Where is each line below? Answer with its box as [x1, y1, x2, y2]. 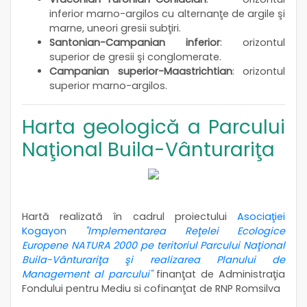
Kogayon [22, 223, 66, 238]
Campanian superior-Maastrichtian [49, 64, 232, 78]
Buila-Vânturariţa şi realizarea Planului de [22, 252, 285, 267]
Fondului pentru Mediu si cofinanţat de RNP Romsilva [22, 281, 280, 295]
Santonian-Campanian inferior [49, 35, 220, 49]
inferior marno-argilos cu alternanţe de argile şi [49, 6, 285, 21]
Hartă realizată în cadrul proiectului [22, 209, 237, 223]
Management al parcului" [22, 267, 152, 281]
